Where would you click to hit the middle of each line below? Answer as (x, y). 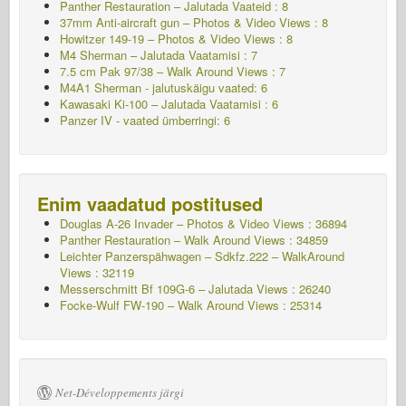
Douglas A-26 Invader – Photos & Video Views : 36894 (203, 223)
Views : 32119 (97, 272)
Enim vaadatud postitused (150, 203)
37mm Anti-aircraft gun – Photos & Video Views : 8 (194, 22)
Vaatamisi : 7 (221, 55)
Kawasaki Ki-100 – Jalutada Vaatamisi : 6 (169, 104)
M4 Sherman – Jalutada (122, 55)
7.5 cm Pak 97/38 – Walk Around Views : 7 (173, 71)
